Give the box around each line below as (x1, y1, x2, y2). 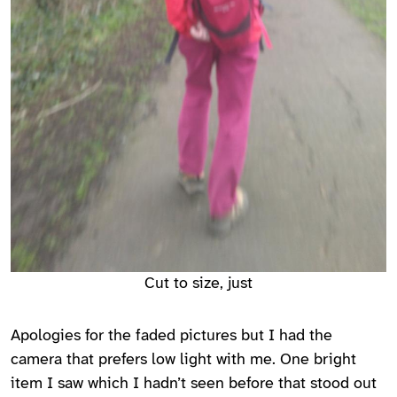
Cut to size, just (144, 275, 253, 292)
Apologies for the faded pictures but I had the (11, 327, 332, 345)
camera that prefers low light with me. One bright (11, 351, 356, 369)
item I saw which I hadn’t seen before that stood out (11, 375, 377, 393)
